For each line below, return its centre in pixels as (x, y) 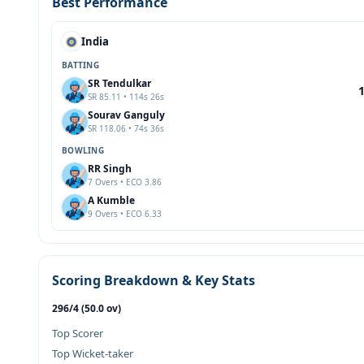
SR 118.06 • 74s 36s (126, 128)
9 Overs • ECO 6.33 (125, 214)
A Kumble (111, 200)
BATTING (80, 65)
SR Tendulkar (119, 83)
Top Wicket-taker (93, 353)
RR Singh (110, 169)
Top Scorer (78, 333)
